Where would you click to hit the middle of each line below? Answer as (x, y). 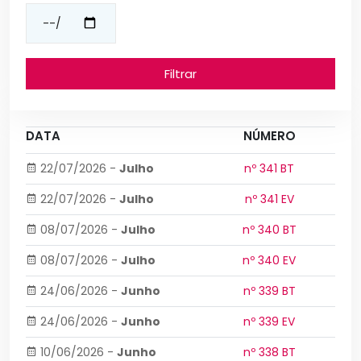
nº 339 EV (269, 322)
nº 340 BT (269, 230)
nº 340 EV (269, 260)
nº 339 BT (269, 291)
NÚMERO (269, 136)
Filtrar (180, 74)
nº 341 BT (269, 168)
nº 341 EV (269, 199)
